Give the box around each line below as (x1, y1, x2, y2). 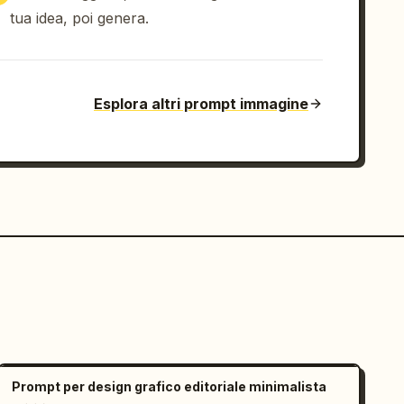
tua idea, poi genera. (10, 9, 150, 27)
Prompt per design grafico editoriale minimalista (12, 379, 327, 394)
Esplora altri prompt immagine (94, 95, 308, 113)
